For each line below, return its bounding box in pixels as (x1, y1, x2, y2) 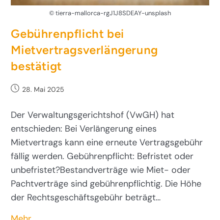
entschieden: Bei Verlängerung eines (11, 123, 157, 135)
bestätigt (11, 59, 62, 74)
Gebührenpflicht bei (11, 27, 124, 41)
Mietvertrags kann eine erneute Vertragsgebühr (11, 137, 203, 149)
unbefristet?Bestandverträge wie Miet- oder (11, 164, 191, 176)
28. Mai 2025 (22, 85, 65, 94)
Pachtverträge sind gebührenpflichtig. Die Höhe (11, 178, 202, 190)
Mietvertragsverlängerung (11, 43, 158, 57)
